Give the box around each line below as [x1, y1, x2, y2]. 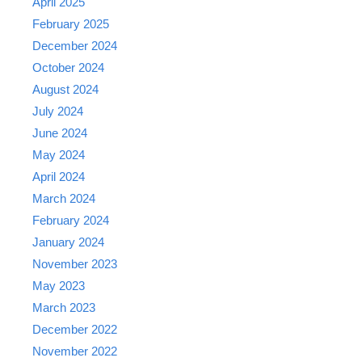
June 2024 [32, 126, 87, 141]
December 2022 [32, 322, 117, 337]
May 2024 [32, 148, 85, 162]
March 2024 [32, 192, 95, 206]
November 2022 [32, 344, 117, 359]
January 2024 [32, 235, 104, 250]
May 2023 [32, 279, 85, 293]
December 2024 [32, 39, 117, 53]
